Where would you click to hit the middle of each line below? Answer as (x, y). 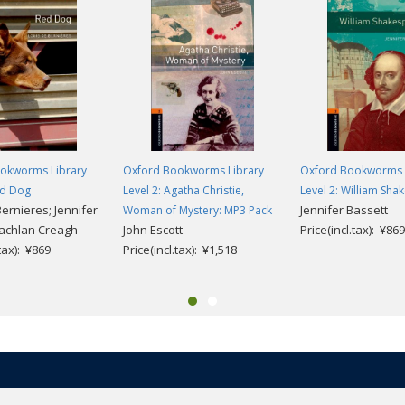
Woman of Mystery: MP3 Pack (198, 211)
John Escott (153, 230)
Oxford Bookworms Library (193, 171)
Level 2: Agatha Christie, (184, 191)
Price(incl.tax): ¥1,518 (180, 250)
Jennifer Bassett (344, 210)
